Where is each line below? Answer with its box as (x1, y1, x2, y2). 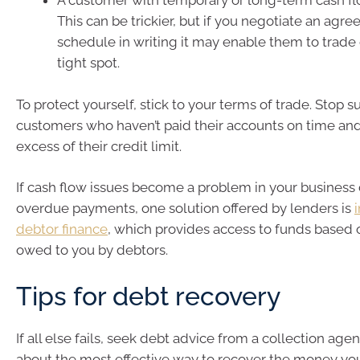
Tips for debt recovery (16, 280, 280, 311)
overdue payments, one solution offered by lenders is (16, 200, 354, 216)
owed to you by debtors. (16, 242, 168, 258)
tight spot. (57, 55, 120, 71)
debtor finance (16, 221, 108, 237)
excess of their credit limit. (16, 137, 182, 154)
